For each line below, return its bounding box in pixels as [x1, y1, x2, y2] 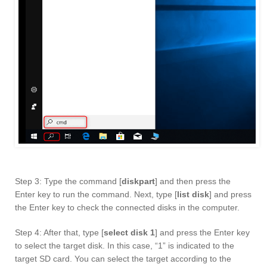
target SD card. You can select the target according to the [15, 253, 231, 263]
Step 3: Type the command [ [15, 176, 122, 186]
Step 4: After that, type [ [15, 227, 104, 237]
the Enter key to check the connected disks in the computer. [15, 202, 240, 212]
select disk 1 [104, 227, 155, 237]
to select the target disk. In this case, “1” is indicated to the [15, 240, 234, 250]
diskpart [122, 176, 155, 186]
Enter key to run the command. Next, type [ [15, 189, 177, 199]
